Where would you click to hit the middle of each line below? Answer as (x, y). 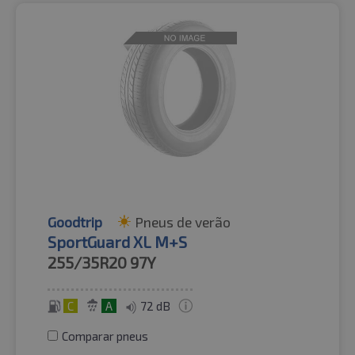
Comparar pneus (105, 336)
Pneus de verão (183, 222)
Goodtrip (75, 222)
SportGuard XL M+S (117, 242)
